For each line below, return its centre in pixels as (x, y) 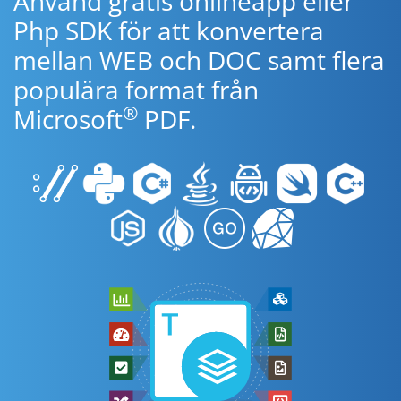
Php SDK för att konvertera (169, 30)
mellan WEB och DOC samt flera (199, 60)
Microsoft (68, 119)
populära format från (136, 90)
